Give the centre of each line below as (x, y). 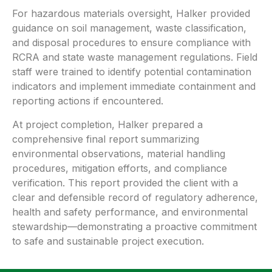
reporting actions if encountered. (88, 101)
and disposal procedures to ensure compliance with (131, 43)
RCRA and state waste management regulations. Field (135, 57)
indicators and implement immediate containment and (134, 87)
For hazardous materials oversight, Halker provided (131, 14)
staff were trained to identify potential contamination (132, 72)
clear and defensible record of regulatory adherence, (135, 197)
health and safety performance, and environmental (130, 212)
